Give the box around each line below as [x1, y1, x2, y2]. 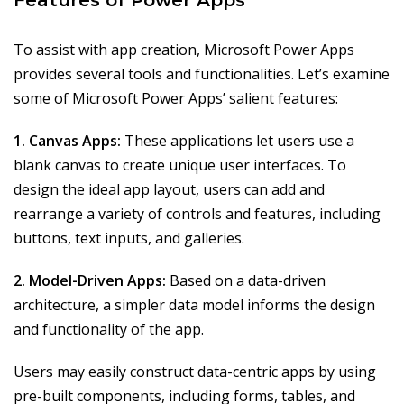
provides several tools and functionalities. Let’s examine [14, 64, 390, 85]
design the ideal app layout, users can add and [14, 179, 325, 200]
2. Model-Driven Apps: [14, 271, 166, 291]
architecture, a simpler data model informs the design [14, 295, 375, 316]
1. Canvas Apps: [14, 131, 121, 151]
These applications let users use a [121, 131, 354, 151]
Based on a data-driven [166, 271, 326, 291]
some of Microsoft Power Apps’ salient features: [14, 88, 338, 109]
